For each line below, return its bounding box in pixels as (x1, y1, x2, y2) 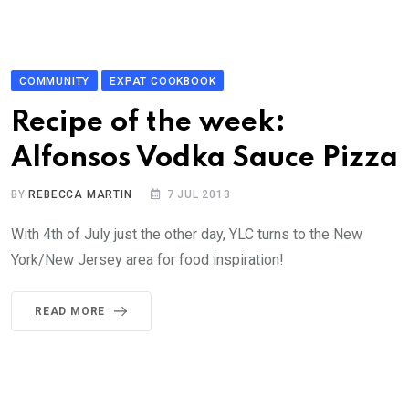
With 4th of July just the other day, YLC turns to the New (11, 225, 362, 244)
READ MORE (35, 305, 106, 319)
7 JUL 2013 (166, 188, 231, 202)
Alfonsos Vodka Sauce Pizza (11, 144, 398, 173)
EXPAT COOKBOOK (110, 75, 216, 89)
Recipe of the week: (11, 109, 286, 138)
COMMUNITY (19, 75, 90, 89)
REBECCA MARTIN (28, 188, 132, 202)
